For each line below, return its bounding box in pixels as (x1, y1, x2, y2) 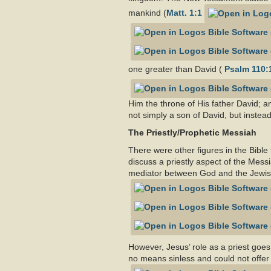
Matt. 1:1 (166, 8, 202, 18)
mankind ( (128, 8, 166, 18)
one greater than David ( (128, 64, 224, 74)
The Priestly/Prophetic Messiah (128, 128, 256, 137)
